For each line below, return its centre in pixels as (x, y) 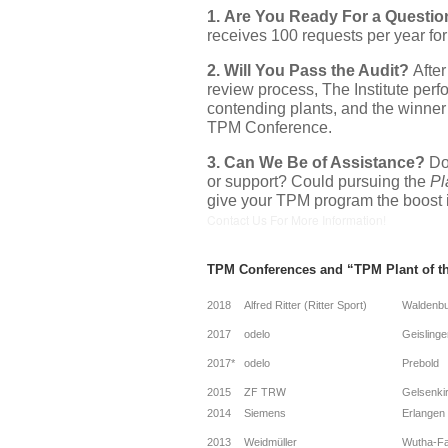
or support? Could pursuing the (318, 182)
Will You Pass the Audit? (316, 71)
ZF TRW (265, 392)
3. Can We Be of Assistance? (318, 163)
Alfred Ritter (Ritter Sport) (305, 305)
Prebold (420, 363)
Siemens (265, 413)
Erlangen (423, 413)
